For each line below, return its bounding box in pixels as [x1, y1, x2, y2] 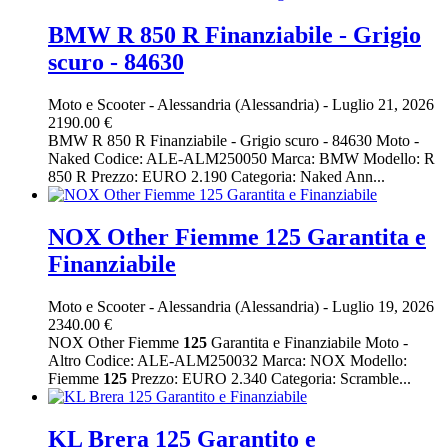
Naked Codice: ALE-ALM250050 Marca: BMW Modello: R [48, 150, 435, 168]
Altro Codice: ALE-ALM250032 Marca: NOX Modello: [48, 351, 407, 369]
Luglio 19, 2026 [328, 297, 434, 315]
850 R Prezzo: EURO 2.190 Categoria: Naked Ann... [48, 168, 385, 186]
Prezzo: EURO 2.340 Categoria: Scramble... [127, 369, 411, 387]
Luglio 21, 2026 [328, 96, 434, 114]
